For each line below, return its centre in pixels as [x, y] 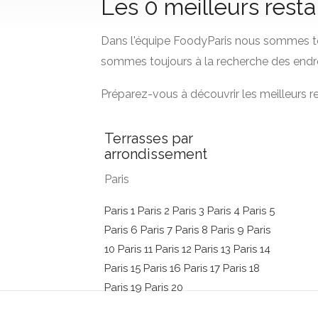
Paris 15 [124, 268]
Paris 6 [122, 230]
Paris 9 [229, 230]
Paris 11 [137, 249]
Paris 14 [252, 249]
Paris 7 [158, 230]
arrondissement [156, 154]
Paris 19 [125, 287]
